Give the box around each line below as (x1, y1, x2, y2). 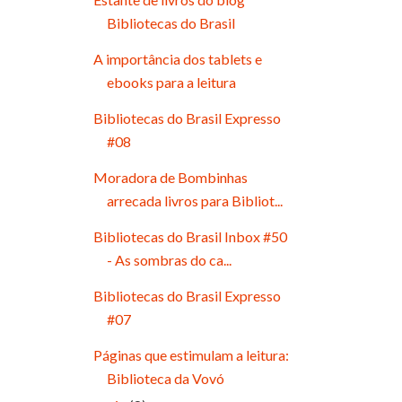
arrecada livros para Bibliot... (106, 192, 283, 209)
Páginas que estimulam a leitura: (92, 346, 289, 363)
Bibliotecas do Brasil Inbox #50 (92, 228, 287, 245)
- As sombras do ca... (106, 251, 232, 268)
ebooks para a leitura (106, 74, 236, 91)
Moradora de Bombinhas (92, 169, 248, 186)
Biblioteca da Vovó (106, 370, 224, 387)
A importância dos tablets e (92, 50, 262, 67)
